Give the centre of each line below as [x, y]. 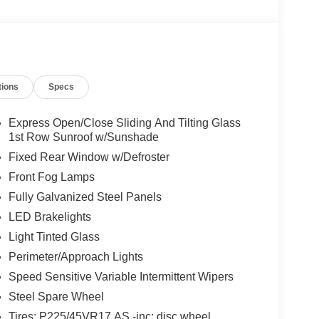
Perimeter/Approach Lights [75, 256]
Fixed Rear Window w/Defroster [89, 157]
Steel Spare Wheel [56, 296]
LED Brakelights [49, 216]
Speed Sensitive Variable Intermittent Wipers [121, 276]
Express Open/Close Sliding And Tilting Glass [124, 122]
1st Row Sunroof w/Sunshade [83, 137]
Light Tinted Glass [54, 236]
